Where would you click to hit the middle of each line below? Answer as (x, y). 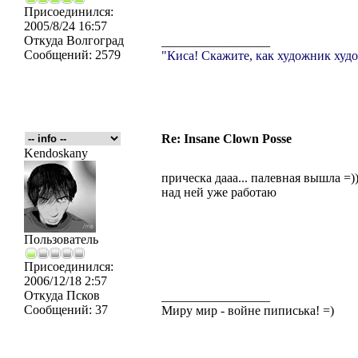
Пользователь (61, 239)
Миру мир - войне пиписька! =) (248, 310)
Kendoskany (56, 153)
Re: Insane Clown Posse (227, 139)
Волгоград (93, 40)
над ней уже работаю (219, 192)
